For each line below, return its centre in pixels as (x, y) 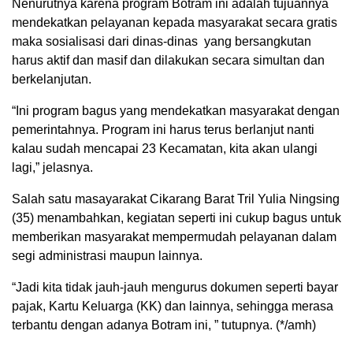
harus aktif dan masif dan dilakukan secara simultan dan (168, 61)
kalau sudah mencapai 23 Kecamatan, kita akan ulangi (165, 149)
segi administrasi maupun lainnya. (107, 256)
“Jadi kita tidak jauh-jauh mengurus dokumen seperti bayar (175, 288)
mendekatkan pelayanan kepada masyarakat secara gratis (175, 23)
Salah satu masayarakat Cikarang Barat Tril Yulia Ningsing (176, 199)
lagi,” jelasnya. (52, 168)
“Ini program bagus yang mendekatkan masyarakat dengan (176, 111)
